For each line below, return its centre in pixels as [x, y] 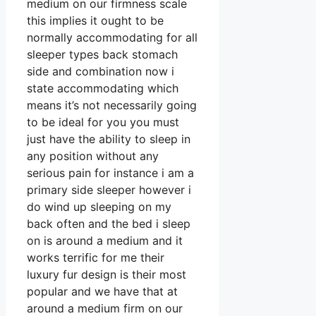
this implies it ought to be [95, 21]
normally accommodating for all [112, 38]
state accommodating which [103, 89]
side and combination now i [101, 72]
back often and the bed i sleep [109, 224]
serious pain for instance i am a [110, 173]
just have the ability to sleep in [109, 139]
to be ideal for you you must [103, 122]
